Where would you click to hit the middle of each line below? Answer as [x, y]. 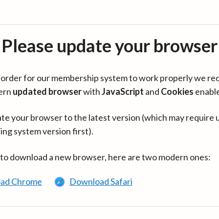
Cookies [177, 91]
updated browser [47, 91]
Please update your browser [109, 45]
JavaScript [123, 91]
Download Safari [101, 181]
